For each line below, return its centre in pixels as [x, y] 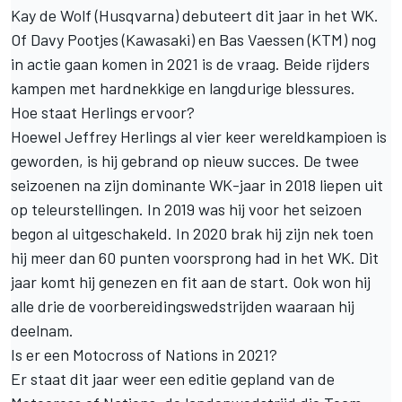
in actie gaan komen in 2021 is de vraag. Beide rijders [190, 63]
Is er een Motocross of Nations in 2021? [144, 354]
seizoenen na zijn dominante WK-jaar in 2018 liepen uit [197, 184]
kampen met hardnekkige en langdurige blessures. [183, 87]
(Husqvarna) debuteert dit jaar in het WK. [235, 15]
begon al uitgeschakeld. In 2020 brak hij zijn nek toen [192, 233]
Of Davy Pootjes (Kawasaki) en [115, 39]
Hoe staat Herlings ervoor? [103, 112]
